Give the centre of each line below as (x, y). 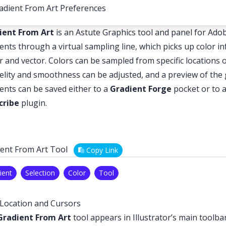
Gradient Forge (141, 89)
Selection (40, 173)
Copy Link (101, 150)
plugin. (33, 103)
